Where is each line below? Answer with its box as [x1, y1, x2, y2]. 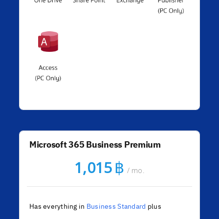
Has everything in [29, 200, 87, 212]
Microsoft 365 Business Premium [29, 137, 161, 153]
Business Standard [86, 200, 146, 212]
